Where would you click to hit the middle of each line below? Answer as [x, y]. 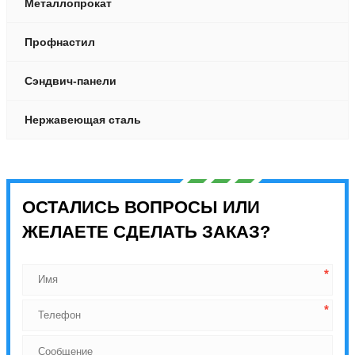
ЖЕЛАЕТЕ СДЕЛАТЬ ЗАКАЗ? [146, 231]
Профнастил [60, 42]
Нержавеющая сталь [83, 119]
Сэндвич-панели [71, 80]
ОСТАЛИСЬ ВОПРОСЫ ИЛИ [141, 207]
